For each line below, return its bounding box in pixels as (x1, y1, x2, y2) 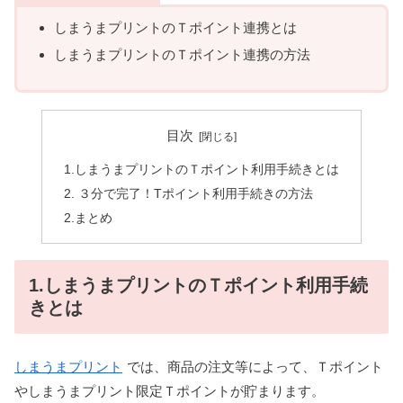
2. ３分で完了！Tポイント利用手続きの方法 (63, 186, 313, 201)
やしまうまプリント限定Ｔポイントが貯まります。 (14, 383, 325, 399)
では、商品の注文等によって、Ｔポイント (127, 359, 383, 375)
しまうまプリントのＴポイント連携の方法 (54, 47, 310, 63)
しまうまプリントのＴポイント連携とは (54, 20, 297, 36)
